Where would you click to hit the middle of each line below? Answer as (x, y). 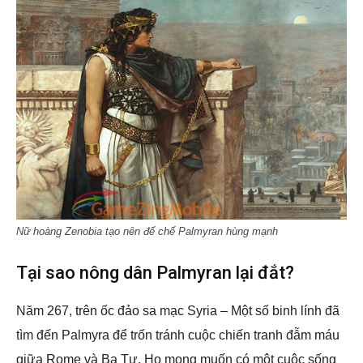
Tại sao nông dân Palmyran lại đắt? (155, 273)
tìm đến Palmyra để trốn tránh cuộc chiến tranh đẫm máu (178, 335)
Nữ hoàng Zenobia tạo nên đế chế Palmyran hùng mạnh (147, 231)
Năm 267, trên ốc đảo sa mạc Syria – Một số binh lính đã (178, 311)
